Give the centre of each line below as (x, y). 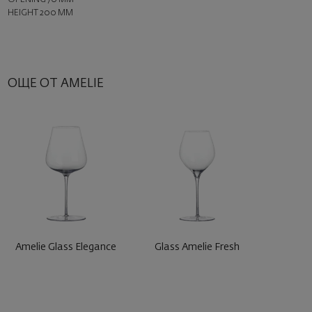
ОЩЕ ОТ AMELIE (55, 84)
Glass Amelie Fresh (197, 248)
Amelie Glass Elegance (66, 248)
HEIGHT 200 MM (40, 13)
